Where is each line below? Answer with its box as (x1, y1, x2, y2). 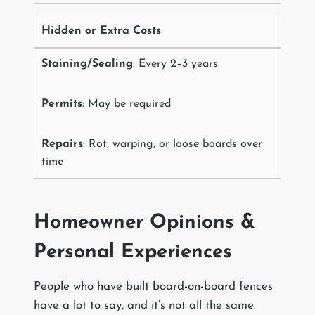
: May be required (82, 98, 171, 110)
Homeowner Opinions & (34, 213, 255, 233)
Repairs (41, 139, 83, 150)
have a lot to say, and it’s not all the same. (34, 300, 256, 312)
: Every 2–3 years (133, 58, 218, 70)
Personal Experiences (34, 243, 232, 263)
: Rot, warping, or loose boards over (83, 139, 262, 150)
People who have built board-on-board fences (34, 281, 273, 293)
